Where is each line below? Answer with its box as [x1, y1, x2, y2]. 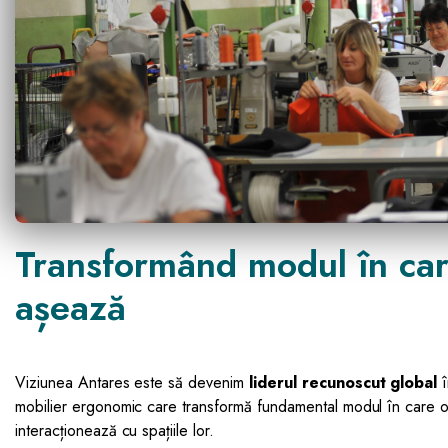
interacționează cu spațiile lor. [15, 419, 215, 443]
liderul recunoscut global [249, 371, 438, 395]
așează [15, 281, 126, 335]
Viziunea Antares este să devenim [15, 371, 250, 395]
